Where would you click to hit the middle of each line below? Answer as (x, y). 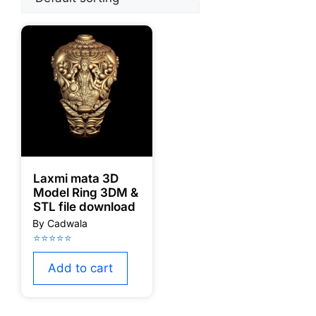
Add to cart (80, 268)
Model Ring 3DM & (86, 192)
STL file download (84, 206)
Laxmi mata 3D (76, 178)
